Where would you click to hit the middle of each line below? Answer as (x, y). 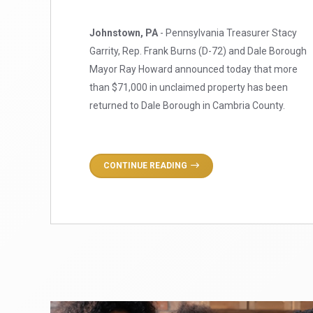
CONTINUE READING (145, 165)
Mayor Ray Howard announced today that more (194, 69)
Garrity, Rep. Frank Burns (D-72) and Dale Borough (198, 51)
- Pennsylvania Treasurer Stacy (227, 32)
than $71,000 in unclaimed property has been (189, 87)
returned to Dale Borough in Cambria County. (187, 105)
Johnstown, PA (124, 32)
